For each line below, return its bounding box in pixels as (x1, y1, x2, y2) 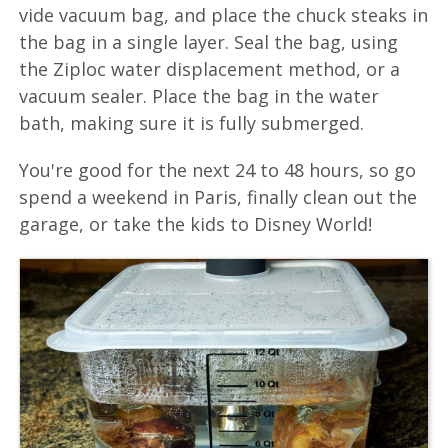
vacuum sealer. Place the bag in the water (19, 83, 380, 108)
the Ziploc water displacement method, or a (19, 56, 401, 81)
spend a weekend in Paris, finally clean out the (19, 184, 418, 209)
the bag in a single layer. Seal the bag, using (19, 29, 399, 54)
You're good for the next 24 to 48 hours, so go (19, 157, 417, 182)
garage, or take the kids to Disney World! (19, 211, 373, 236)
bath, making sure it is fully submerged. (19, 110, 365, 135)
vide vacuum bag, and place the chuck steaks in (19, 2, 429, 27)
